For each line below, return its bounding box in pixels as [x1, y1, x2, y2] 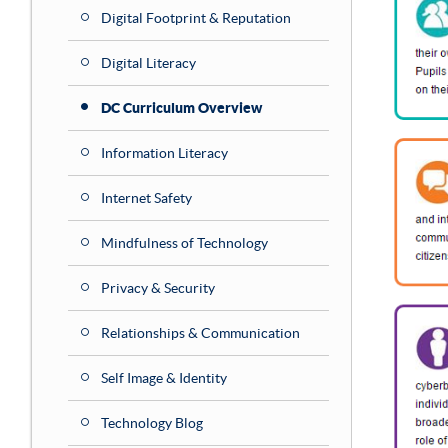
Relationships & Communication [101, 325, 300, 341]
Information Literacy [101, 145, 228, 161]
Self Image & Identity [101, 370, 227, 386]
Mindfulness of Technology [101, 235, 268, 251]
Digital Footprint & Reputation [101, 10, 291, 26]
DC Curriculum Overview [101, 100, 262, 116]
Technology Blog [101, 415, 203, 431]
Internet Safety [101, 190, 192, 206]
